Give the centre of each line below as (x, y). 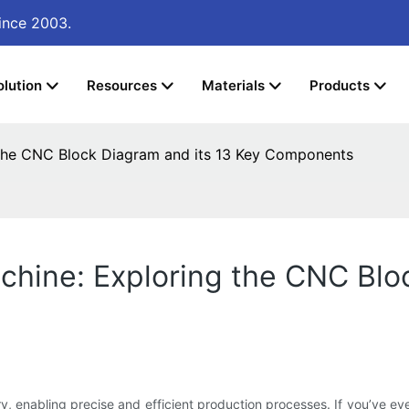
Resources (122, 85)
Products (340, 85)
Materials (233, 85)
